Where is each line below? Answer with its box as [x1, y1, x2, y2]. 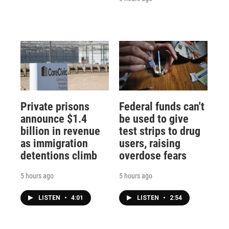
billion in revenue [20, 124, 100, 138]
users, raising [119, 136, 180, 150]
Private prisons [20, 100, 89, 113]
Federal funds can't [119, 100, 204, 113]
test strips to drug [119, 124, 200, 138]
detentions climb [20, 149, 97, 162]
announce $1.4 [20, 112, 87, 125]
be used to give [119, 112, 189, 125]
